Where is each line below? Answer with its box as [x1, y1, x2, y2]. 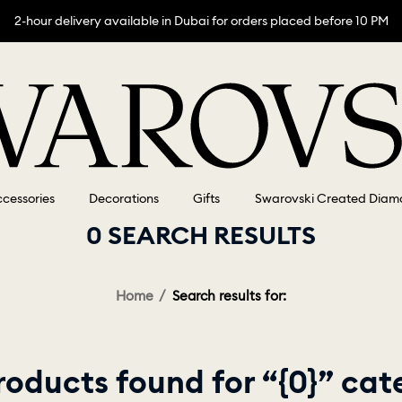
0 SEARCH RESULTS [86, 219, 316, 252]
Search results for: [171, 287, 286, 305]
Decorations [89, 190, 160, 207]
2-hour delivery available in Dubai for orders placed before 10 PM [13, 13, 389, 29]
